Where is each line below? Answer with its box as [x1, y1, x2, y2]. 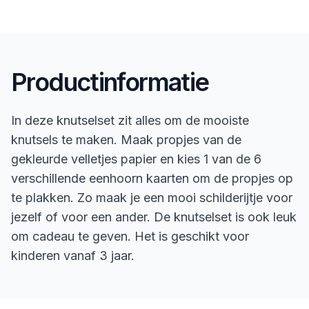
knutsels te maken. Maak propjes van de [11, 132, 241, 147]
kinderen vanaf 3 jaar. [11, 248, 134, 263]
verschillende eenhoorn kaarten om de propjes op [11, 171, 293, 186]
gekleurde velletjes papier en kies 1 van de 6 [11, 152, 261, 166]
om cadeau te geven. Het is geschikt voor [11, 229, 249, 243]
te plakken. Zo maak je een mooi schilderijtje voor [11, 190, 292, 205]
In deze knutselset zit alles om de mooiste [11, 113, 249, 128]
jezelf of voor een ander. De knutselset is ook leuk [11, 210, 297, 224]
